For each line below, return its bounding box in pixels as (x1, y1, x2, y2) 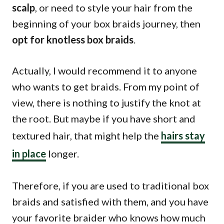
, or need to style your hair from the (35, 1, 192, 13)
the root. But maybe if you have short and (12, 112, 195, 124)
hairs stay (161, 129, 205, 141)
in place (12, 147, 46, 159)
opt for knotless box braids (12, 33, 133, 45)
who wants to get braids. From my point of (12, 80, 199, 92)
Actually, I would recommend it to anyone (12, 64, 197, 76)
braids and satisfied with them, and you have (12, 195, 208, 207)
